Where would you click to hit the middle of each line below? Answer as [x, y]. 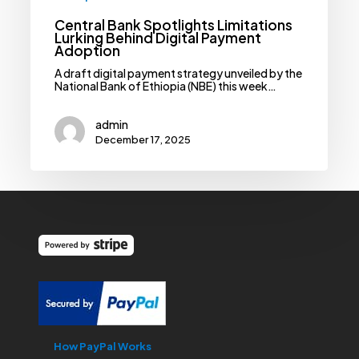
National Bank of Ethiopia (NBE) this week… [166, 85]
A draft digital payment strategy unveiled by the [179, 73]
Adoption [88, 50]
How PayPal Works [102, 346]
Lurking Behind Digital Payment [158, 37]
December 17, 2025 [143, 139]
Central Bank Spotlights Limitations [174, 24]
